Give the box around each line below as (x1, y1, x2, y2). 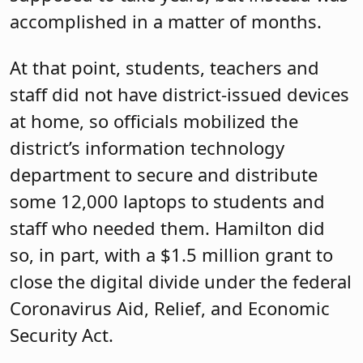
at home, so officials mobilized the (10, 109, 298, 134)
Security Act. (10, 322, 113, 348)
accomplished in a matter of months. (10, 8, 322, 33)
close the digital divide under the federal (10, 269, 352, 294)
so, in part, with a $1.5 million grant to (10, 242, 333, 267)
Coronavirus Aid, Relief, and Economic (10, 296, 330, 321)
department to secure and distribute (10, 162, 318, 187)
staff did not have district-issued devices (10, 82, 349, 107)
